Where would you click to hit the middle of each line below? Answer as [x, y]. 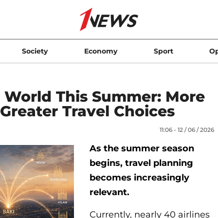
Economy [100, 51]
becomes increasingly [139, 178]
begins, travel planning [141, 163]
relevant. [109, 192]
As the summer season [142, 148]
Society [35, 51]
